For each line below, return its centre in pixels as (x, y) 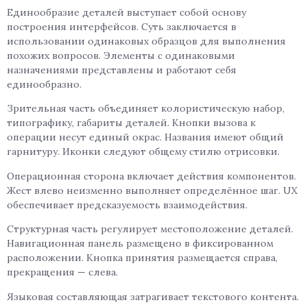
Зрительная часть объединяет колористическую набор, (146, 109)
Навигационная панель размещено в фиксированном (140, 244)
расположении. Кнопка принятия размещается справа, (142, 258)
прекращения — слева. (62, 272)
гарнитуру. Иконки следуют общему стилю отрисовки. (143, 152)
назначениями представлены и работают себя (122, 70)
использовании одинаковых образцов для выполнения (146, 41)
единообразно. (44, 84)
